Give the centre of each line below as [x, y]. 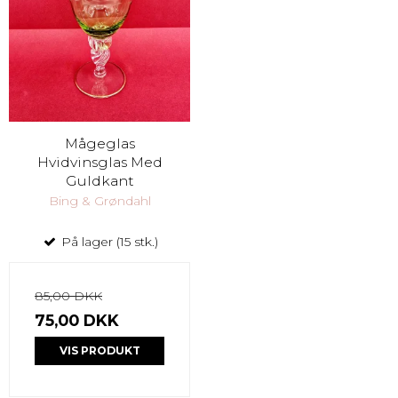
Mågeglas [99, 143]
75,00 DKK [77, 320]
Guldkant [99, 180]
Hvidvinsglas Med [99, 162]
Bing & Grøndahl [99, 200]
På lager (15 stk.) [107, 241]
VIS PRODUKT [99, 350]
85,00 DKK [68, 295]
